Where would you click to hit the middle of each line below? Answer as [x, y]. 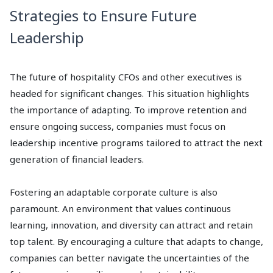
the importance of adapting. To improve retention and [128, 110]
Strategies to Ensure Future [103, 16]
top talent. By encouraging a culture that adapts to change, [136, 242]
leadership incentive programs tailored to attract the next [136, 143]
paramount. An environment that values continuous [120, 209]
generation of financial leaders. [77, 159]
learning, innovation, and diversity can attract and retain [131, 225]
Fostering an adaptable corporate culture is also [114, 192]
